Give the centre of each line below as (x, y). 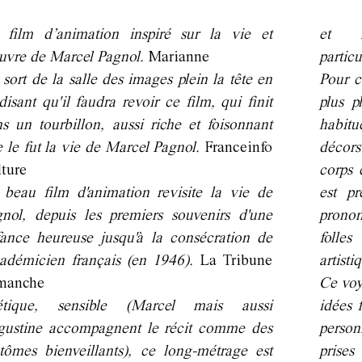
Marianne (179, 57)
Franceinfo (238, 147)
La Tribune (236, 261)
